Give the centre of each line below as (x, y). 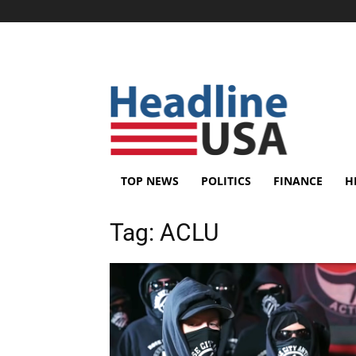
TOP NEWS (150, 181)
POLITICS (226, 181)
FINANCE (298, 181)
